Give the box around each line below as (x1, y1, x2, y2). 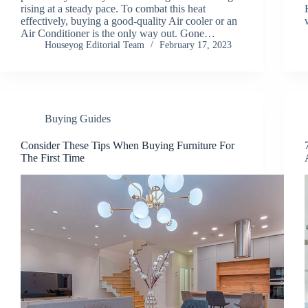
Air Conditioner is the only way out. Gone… (21, 27, 215, 39)
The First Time (21, 151, 85, 164)
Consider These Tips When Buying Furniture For (21, 139, 234, 151)
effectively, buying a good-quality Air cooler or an (21, 14, 237, 27)
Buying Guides (45, 112, 111, 124)
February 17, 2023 (159, 39, 232, 50)
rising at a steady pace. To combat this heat (21, 2, 206, 14)
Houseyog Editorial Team (45, 39, 144, 50)
